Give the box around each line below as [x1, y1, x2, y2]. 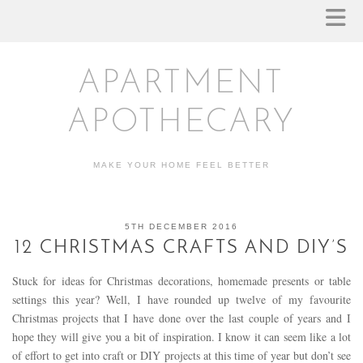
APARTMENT [79, 68, 284, 100]
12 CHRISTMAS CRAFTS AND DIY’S [15, 239, 348, 258]
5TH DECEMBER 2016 [125, 222, 238, 231]
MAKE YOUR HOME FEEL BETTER [93, 160, 270, 169]
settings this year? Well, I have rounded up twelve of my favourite [12, 292, 351, 307]
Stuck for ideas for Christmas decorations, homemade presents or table [12, 273, 351, 288]
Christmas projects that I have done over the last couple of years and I [12, 310, 351, 326]
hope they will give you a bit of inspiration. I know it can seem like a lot [12, 329, 351, 344]
